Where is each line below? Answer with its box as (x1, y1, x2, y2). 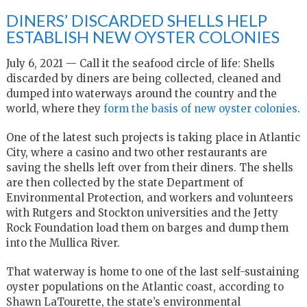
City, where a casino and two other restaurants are (5, 145, 267, 159)
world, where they (5, 101, 103, 115)
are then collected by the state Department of (5, 175, 243, 189)
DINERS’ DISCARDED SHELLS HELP (5, 10, 267, 30)
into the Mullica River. (5, 236, 120, 249)
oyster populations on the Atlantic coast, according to (5, 280, 284, 293)
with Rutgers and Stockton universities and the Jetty (5, 206, 278, 219)
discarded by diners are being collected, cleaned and (5, 71, 281, 85)
